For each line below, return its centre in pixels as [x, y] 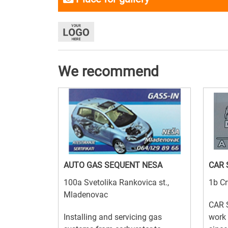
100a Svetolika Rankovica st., [116, 183]
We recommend [108, 72]
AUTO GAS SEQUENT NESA [113, 165]
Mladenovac [86, 195]
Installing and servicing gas [113, 217]
